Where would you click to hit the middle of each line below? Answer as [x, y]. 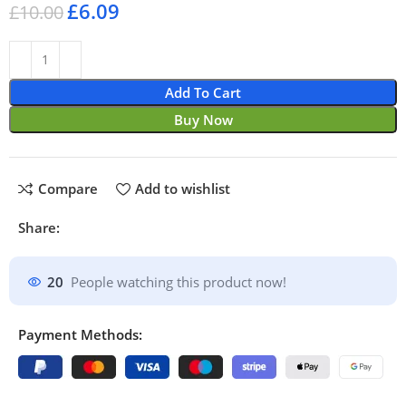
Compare [68, 189]
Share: [39, 227]
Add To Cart [203, 92]
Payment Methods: [81, 334]
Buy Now [203, 119]
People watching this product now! [179, 282]
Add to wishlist [182, 189]
